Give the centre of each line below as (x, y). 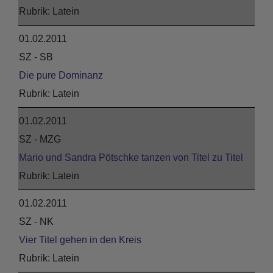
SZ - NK (36, 222)
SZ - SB (36, 57)
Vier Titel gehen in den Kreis (80, 240)
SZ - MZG (40, 139)
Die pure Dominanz (61, 75)
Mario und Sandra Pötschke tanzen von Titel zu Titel (131, 158)
